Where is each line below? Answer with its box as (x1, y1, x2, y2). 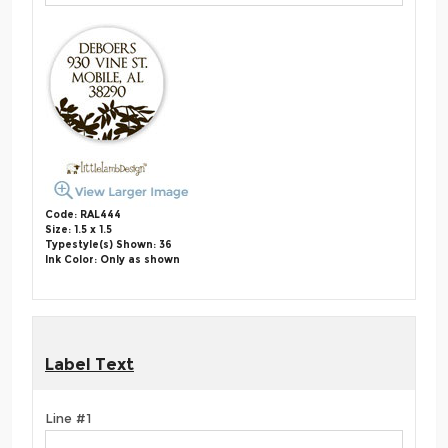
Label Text (45, 355, 134, 375)
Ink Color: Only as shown (45, 253, 180, 267)
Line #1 (45, 410, 91, 427)
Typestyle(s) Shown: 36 (45, 238, 172, 252)
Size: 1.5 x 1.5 (45, 223, 112, 237)
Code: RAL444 (45, 208, 121, 222)
